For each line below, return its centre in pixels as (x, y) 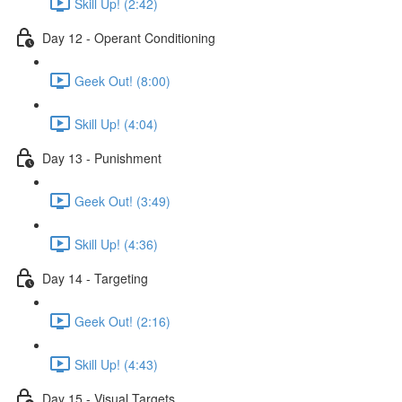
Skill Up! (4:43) (116, 364)
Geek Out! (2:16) (122, 321)
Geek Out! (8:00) (122, 80)
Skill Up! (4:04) (116, 123)
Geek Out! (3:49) (122, 201)
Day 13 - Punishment (102, 157)
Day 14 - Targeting (95, 278)
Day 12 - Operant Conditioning (129, 37)
